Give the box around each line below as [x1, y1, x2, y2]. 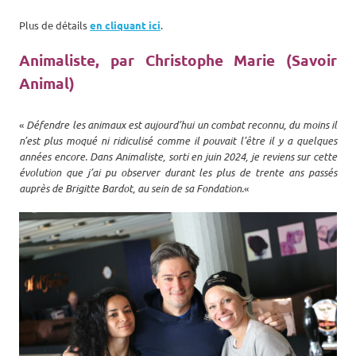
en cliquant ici [90, 17, 161, 32]
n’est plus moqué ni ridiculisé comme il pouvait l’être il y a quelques [19, 133, 337, 148]
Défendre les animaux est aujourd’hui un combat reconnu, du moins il [26, 117, 338, 132]
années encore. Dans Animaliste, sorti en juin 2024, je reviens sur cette [19, 149, 337, 164]
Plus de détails [19, 17, 90, 32]
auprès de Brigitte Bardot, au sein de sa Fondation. [19, 180, 244, 195]
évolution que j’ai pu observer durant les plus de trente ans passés [19, 164, 337, 180]
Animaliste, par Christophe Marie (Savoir [19, 49, 337, 70]
